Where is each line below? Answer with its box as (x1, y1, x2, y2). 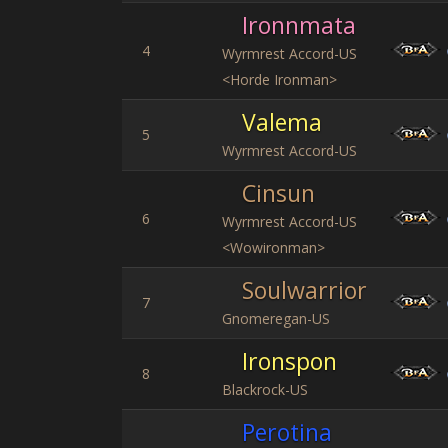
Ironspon (242, 345, 337, 377)
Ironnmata (242, 9, 356, 41)
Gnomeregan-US (222, 309, 330, 328)
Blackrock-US (222, 380, 308, 399)
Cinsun (242, 177, 315, 209)
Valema (242, 106, 322, 138)
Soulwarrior (242, 274, 367, 306)
